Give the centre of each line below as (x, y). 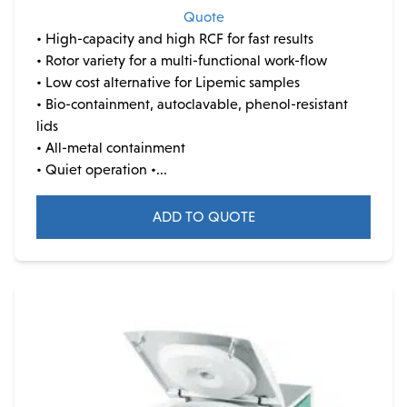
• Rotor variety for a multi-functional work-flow (182, 61)
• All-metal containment (111, 148)
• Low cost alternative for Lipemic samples (168, 83)
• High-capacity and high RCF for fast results (175, 39)
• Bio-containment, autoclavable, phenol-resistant (192, 104)
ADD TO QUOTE (203, 217)
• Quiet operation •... (102, 170)
